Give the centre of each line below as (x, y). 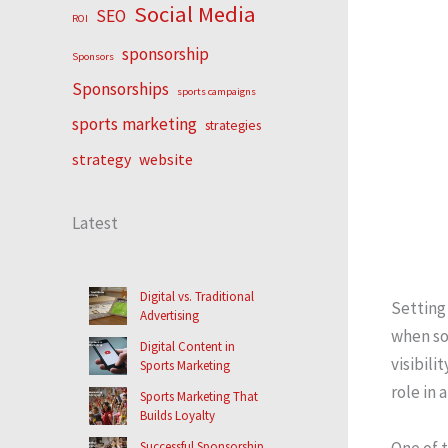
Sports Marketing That (199, 396)
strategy (101, 159)
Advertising (169, 315)
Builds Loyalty (177, 415)
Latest (95, 223)
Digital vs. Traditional (197, 296)
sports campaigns (216, 92)
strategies (233, 125)
